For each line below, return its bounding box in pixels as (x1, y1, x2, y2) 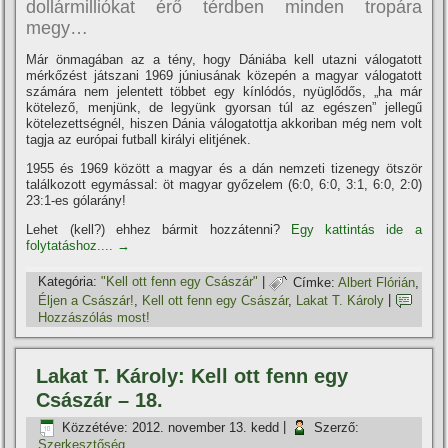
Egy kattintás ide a (290, 222, 422, 238)
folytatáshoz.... (26, 238, 118, 254)
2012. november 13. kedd (132, 419, 280, 435)
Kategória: (38, 274, 98, 290)
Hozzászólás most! (38, 310, 151, 326)
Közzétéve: (62, 419, 129, 435)
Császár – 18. (36, 389, 164, 412)
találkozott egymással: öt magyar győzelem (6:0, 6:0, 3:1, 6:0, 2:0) (26, 177, 422, 193)
